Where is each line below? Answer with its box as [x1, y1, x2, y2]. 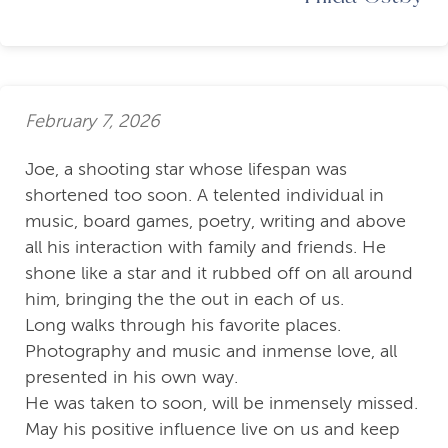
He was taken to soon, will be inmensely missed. [25, 393, 418, 414]
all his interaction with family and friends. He [25, 237, 386, 258]
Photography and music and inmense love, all [25, 341, 397, 362]
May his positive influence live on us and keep [25, 419, 400, 440]
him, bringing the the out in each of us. [25, 289, 344, 310]
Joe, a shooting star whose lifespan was [25, 159, 347, 180]
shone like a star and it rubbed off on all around [25, 263, 413, 284]
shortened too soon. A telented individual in [25, 185, 384, 206]
